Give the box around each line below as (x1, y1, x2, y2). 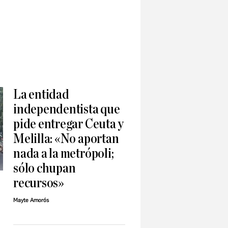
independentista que (13, 102, 120, 116)
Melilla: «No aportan (13, 132, 119, 146)
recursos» (13, 176, 64, 190)
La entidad (13, 88, 69, 101)
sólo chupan (13, 161, 76, 175)
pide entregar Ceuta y (13, 117, 124, 131)
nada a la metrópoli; (13, 147, 114, 160)
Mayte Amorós (13, 197, 49, 204)
